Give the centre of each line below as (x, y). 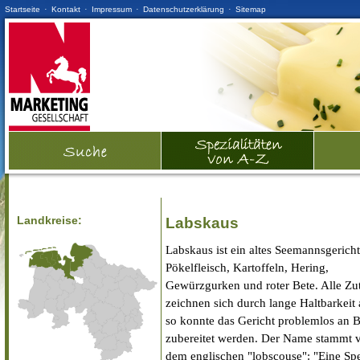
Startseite (22, 9)
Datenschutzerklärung (184, 9)
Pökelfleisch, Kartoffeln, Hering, (247, 267)
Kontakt (66, 9)
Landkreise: (49, 220)
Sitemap (251, 9)
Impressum (112, 9)
